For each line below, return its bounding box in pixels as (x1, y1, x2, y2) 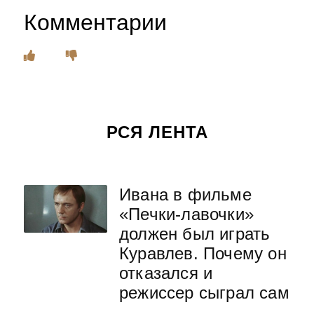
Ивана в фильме (119, 185, 252, 204)
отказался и (119, 264, 213, 282)
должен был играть (119, 224, 271, 243)
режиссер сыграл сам (119, 283, 289, 302)
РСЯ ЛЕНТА (106, 123, 208, 142)
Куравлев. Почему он (119, 244, 287, 263)
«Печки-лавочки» (119, 205, 254, 224)
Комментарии (24, 10, 167, 35)
